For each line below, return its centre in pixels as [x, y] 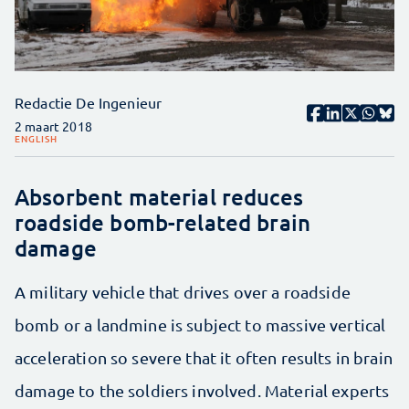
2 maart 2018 [53, 126]
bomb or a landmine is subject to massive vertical [200, 324]
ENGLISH [36, 138]
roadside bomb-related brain [163, 222]
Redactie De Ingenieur [89, 102]
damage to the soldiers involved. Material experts [202, 390]
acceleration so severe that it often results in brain [204, 357]
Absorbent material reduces [159, 196]
